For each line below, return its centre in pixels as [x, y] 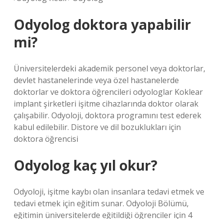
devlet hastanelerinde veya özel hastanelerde [96, 80]
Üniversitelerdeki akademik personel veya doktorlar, [109, 68]
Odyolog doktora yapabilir [102, 24]
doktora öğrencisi [46, 139]
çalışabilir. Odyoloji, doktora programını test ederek [108, 115]
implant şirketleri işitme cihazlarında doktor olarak [106, 104]
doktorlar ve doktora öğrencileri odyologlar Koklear [108, 92]
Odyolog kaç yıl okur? [86, 165]
